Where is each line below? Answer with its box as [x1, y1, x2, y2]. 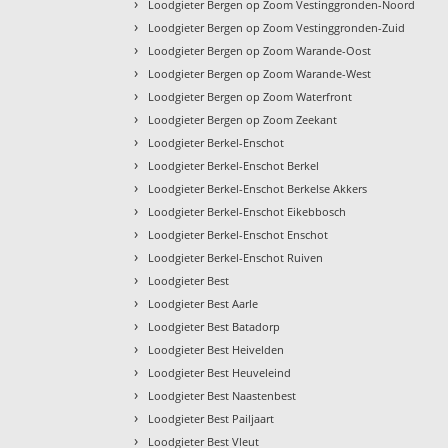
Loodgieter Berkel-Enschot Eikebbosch [148, 204, 347, 220]
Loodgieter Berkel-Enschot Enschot [148, 227, 329, 243]
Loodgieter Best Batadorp [148, 319, 281, 335]
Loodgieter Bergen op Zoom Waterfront [148, 89, 353, 105]
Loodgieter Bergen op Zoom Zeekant [148, 112, 338, 128]
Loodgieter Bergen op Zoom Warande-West [148, 66, 372, 82]
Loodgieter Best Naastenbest [148, 388, 297, 404]
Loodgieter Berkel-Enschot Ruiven [148, 250, 324, 266]
